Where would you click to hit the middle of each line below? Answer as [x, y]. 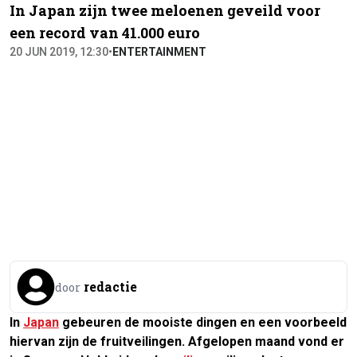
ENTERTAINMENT [159, 51]
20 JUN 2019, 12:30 [59, 51]
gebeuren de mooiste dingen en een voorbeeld [203, 322]
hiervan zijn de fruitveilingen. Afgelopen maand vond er [177, 341]
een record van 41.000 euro [105, 32]
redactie [110, 286]
